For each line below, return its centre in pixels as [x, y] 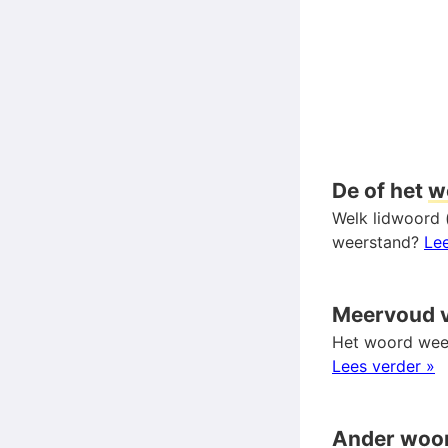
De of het [380, 190]
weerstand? [378, 241]
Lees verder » [383, 365]
